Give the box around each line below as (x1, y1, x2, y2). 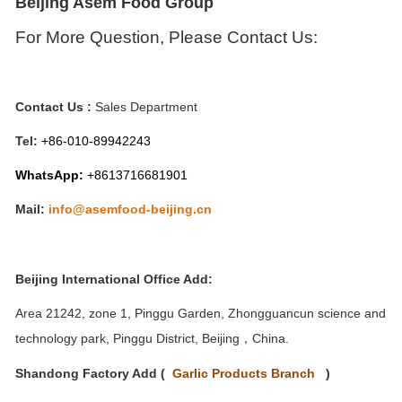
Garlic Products (172, 365, 267, 380)
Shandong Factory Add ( (15, 365, 169, 380)
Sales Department (95, 99, 197, 114)
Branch (267, 365, 315, 380)
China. (252, 330, 289, 345)
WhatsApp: (15, 167, 87, 182)
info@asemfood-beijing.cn (48, 201, 212, 216)
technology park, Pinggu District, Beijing (15, 330, 240, 345)
